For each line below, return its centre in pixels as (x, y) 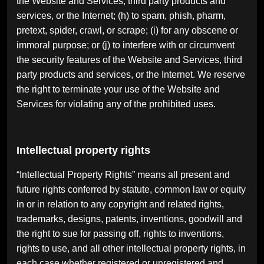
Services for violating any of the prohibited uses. (116, 104)
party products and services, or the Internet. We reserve (131, 74)
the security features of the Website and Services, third (129, 60)
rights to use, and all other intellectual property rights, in (131, 248)
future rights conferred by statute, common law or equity (131, 189)
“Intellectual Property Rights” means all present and (123, 174)
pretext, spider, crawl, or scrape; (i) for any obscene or (127, 30)
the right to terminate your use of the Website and (118, 89)
